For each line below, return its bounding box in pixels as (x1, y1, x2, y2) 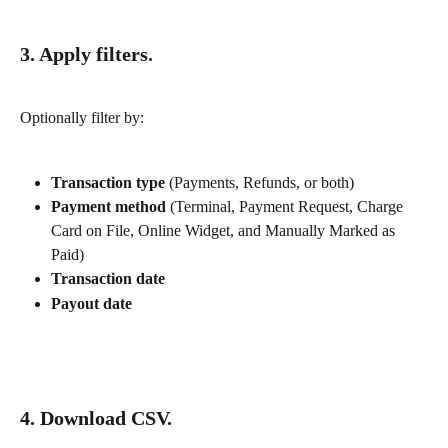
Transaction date (51, 270, 165, 288)
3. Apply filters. (20, 42, 153, 65)
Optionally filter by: (20, 109, 144, 126)
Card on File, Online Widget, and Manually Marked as (51, 222, 399, 240)
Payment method (51, 198, 166, 216)
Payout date (51, 294, 132, 312)
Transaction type (51, 173, 165, 191)
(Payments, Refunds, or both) (165, 173, 354, 191)
